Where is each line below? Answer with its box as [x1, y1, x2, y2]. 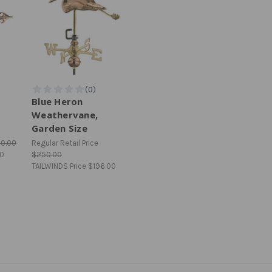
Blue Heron [32, 95, 83, 107]
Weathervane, [32, 108, 98, 121]
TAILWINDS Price [32, 161, 88, 171]
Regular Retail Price [32, 138, 98, 148]
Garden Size [32, 121, 87, 134]
